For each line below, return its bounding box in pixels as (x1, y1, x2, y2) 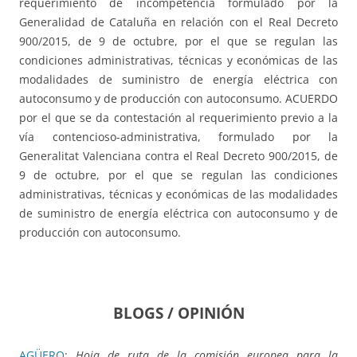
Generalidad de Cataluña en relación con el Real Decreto (19, 14, 338, 30)
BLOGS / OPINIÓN (112, 303, 245, 324)
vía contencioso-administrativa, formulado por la (19, 129, 338, 145)
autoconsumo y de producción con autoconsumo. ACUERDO (19, 91, 338, 107)
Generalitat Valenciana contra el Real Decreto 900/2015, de (19, 148, 338, 164)
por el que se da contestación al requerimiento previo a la (19, 110, 338, 126)
